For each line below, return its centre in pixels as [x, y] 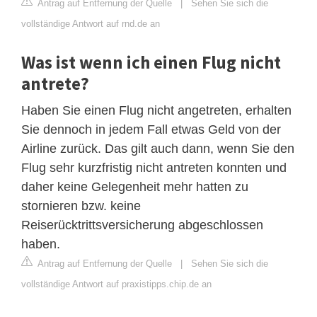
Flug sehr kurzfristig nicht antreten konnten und [154, 167]
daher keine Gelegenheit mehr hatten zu [135, 186]
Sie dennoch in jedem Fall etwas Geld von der [151, 129]
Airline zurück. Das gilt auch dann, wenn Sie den [158, 148]
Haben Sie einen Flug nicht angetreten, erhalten [156, 110]
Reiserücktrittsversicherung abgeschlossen [142, 225]
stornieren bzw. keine [81, 206]
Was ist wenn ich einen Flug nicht [151, 62]
